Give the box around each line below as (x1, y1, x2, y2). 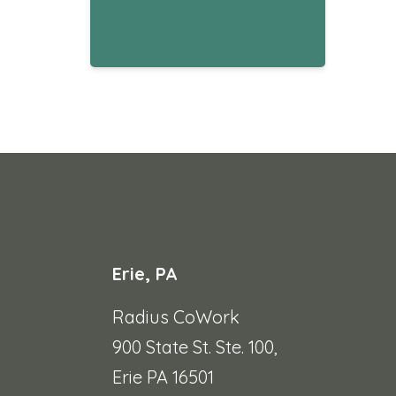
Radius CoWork (112, 306, 240, 329)
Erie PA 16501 (112, 366, 215, 389)
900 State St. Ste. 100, (112, 336, 278, 359)
